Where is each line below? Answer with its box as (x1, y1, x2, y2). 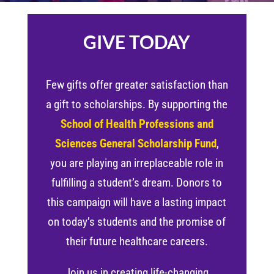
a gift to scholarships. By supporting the (46, 97, 228, 111)
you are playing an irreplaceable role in (50, 155, 224, 170)
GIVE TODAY (83, 30, 191, 53)
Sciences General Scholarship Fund (54, 136, 217, 150)
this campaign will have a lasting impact (47, 194, 227, 209)
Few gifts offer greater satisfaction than (45, 77, 228, 92)
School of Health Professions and (60, 116, 213, 131)
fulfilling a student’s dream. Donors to (51, 175, 223, 190)
